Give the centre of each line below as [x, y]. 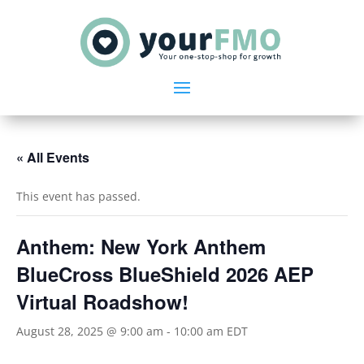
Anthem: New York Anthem [141, 246]
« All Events [53, 157]
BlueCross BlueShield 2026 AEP [165, 273]
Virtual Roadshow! [102, 301]
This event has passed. [78, 196]
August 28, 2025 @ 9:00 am [90, 331]
